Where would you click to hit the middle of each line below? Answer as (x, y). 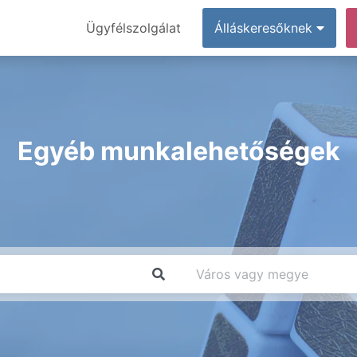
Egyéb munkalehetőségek (178, 151)
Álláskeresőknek (265, 28)
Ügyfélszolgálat (133, 28)
